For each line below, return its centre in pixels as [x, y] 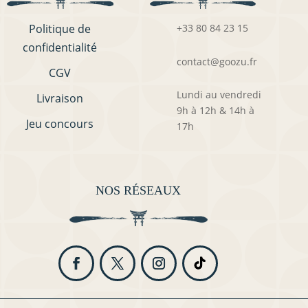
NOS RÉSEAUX [139, 191]
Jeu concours [60, 124]
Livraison [60, 99]
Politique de [60, 29]
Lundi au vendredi [219, 94]
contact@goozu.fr [217, 61]
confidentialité [60, 48]
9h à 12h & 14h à [215, 110]
